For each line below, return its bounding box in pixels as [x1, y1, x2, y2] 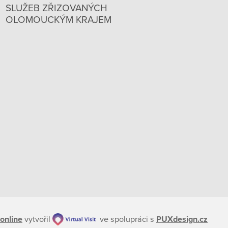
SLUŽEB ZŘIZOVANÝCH [5, 3, 107, 14]
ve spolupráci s [96, 214, 156, 224]
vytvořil [22, 214, 52, 224]
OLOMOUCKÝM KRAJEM [5, 14, 111, 26]
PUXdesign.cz [156, 214, 208, 224]
